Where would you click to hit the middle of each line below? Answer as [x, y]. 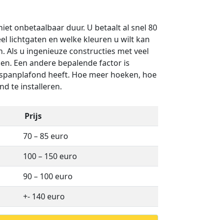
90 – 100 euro [48, 176]
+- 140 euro [44, 196]
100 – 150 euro [50, 156]
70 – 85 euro [46, 136]
